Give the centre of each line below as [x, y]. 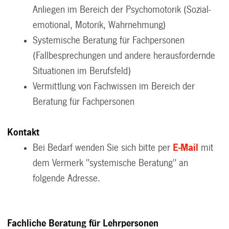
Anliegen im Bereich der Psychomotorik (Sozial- [122, 9]
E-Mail [186, 147]
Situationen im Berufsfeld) [82, 71]
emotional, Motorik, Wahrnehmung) [99, 25]
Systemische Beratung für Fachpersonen [109, 40]
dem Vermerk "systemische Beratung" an [111, 163]
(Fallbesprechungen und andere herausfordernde [124, 55]
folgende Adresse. [67, 178]
